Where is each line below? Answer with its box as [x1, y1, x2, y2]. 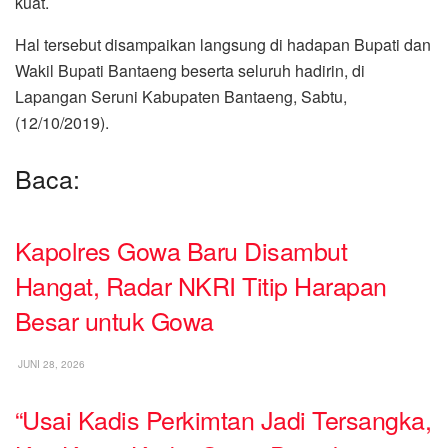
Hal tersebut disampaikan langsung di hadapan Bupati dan [15, 32, 431, 56]
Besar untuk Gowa [15, 302, 214, 339]
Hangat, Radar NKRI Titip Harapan [15, 267, 387, 304]
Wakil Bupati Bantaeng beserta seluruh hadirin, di [15, 58, 365, 82]
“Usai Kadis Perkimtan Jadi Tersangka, [15, 400, 432, 437]
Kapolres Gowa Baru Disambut [15, 232, 348, 269]
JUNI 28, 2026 [15, 356, 85, 371]
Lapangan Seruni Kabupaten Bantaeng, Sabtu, [15, 84, 347, 108]
